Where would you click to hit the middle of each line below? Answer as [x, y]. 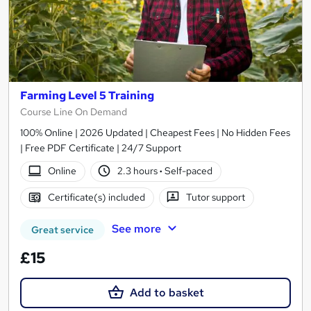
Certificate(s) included [96, 197]
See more [136, 228]
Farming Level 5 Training [87, 95]
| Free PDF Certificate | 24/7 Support [101, 148]
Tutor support [216, 197]
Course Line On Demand [74, 111]
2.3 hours [139, 171]
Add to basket [167, 292]
